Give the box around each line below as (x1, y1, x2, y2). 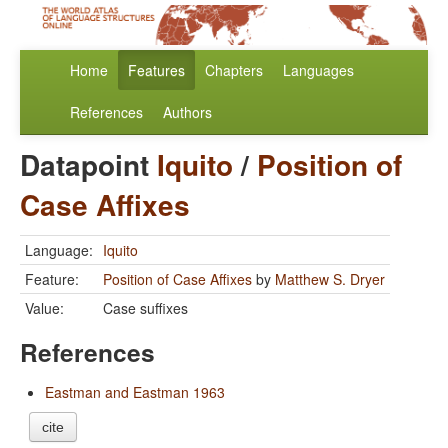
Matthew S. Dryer (275, 269, 385, 290)
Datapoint (20, 144, 157, 186)
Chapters (205, 60, 263, 81)
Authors (163, 102, 212, 123)
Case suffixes (103, 298, 188, 319)
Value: (25, 298, 64, 319)
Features (128, 60, 185, 81)
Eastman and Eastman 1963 (45, 382, 225, 403)
